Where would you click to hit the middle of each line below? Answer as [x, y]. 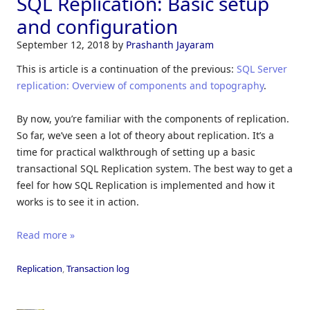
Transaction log [98, 269]
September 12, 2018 [64, 45]
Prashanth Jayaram [170, 45]
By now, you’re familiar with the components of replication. [153, 119]
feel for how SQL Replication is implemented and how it [146, 185]
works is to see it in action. [78, 202]
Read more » [46, 235]
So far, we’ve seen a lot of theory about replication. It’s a [145, 136]
